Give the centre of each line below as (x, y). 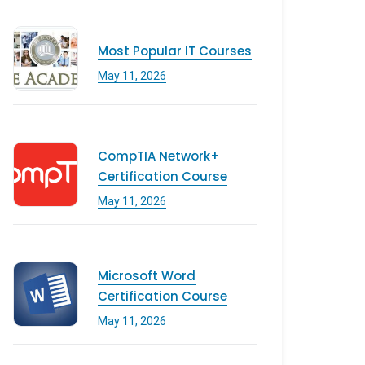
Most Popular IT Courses (175, 51)
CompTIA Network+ (159, 156)
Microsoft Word (147, 276)
